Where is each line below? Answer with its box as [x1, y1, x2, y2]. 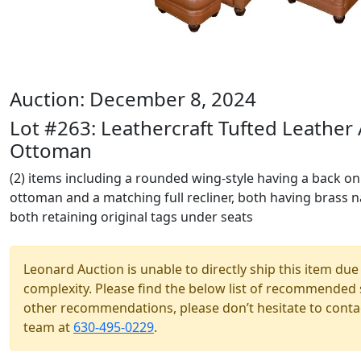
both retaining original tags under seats [10, 208, 253, 226]
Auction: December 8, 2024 [10, 85, 256, 112]
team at [23, 318, 73, 336]
